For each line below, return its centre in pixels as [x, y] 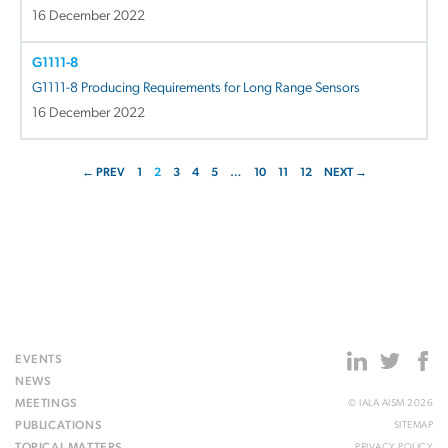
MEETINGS [46, 403]
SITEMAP [413, 425]
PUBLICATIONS [59, 425]
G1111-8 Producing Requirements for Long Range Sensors [196, 88]
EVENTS [39, 359]
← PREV [103, 172]
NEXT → [345, 172]
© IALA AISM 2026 [390, 403]
